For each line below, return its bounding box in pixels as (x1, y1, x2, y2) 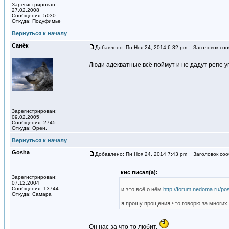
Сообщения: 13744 (12, 186, 59, 191)
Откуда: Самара (12, 191, 52, 197)
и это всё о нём (121, 186, 163, 192)
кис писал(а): (120, 169, 158, 175)
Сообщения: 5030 (12, 13, 56, 18)
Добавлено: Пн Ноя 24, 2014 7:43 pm (95, 151, 187, 157)
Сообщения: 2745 (12, 120, 56, 125)
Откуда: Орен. (12, 125, 47, 131)
